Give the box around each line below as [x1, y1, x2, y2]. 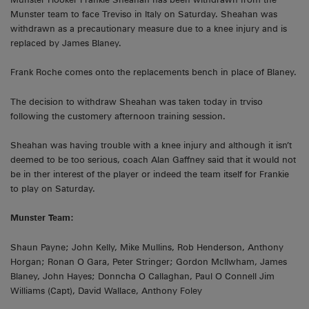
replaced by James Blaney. [10, 37, 121, 48]
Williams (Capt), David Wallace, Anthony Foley [10, 285, 202, 296]
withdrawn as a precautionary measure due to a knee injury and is [10, 23, 287, 34]
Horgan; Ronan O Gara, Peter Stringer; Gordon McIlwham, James [10, 256, 287, 267]
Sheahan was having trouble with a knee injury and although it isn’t [10, 140, 292, 151]
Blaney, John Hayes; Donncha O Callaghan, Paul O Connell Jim [10, 270, 275, 281]
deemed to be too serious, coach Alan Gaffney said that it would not [10, 154, 296, 166]
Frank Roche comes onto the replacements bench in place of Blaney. [10, 67, 297, 78]
